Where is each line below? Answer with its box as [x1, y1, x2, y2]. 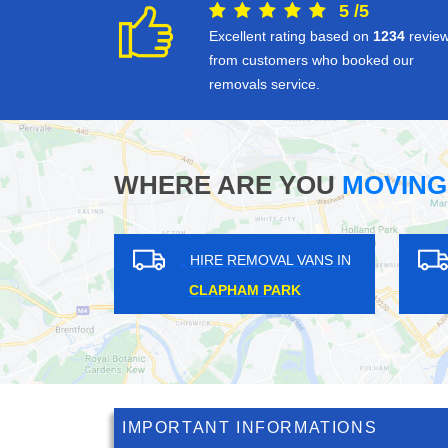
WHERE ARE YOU [114, 170, 335, 201]
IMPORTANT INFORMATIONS [122, 419, 378, 437]
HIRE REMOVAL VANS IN [95, 251, 257, 268]
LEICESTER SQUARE [79, 282, 221, 299]
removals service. [209, 76, 320, 93]
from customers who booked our [209, 52, 414, 69]
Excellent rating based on [209, 28, 373, 45]
